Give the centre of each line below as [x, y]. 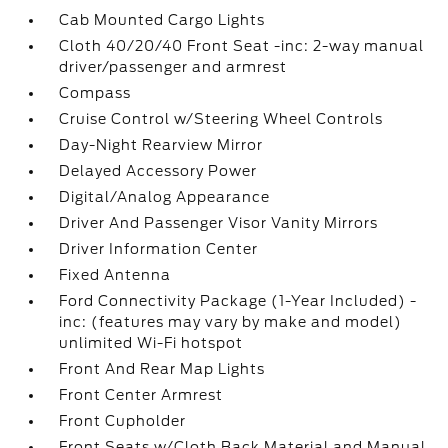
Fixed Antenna [115, 275]
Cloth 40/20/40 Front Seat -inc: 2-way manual [242, 46]
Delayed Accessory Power [158, 171]
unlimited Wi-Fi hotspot [151, 343]
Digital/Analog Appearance [165, 197]
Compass [95, 93]
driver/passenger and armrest [173, 67]
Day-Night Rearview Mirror [161, 145]
